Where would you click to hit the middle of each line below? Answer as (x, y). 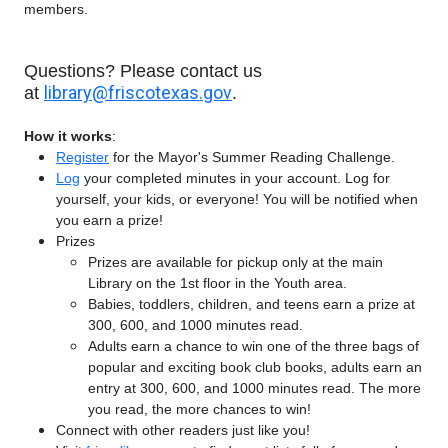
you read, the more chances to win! (199, 409)
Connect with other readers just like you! (183, 430)
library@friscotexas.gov (138, 92)
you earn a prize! (109, 220)
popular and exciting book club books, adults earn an (255, 367)
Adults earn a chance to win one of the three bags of (253, 346)
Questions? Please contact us (143, 71)
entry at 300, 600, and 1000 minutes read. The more (254, 388)
